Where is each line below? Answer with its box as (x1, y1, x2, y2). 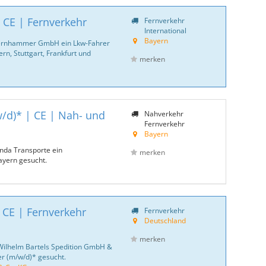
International (142, 26, 186, 35)
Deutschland (144, 216, 186, 225)
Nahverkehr (142, 109, 183, 118)
